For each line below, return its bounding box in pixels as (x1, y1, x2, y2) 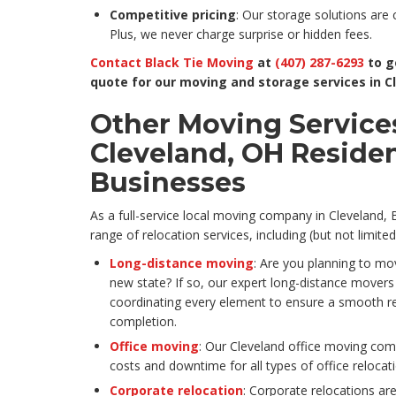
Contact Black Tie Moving (90, 54, 254, 72)
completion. (110, 313, 177, 331)
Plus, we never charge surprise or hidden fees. (110, 26, 372, 43)
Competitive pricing (110, 6, 236, 24)
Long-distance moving (110, 255, 254, 272)
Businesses (90, 166, 246, 200)
